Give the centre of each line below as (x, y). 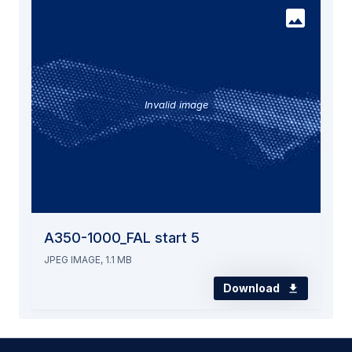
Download (253, 288)
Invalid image (176, 104)
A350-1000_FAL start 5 (122, 237)
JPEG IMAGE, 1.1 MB (88, 259)
